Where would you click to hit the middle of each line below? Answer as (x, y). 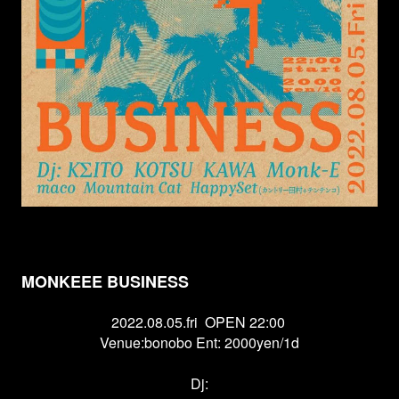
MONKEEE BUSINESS (105, 281)
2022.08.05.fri (154, 322)
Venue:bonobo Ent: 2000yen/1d (199, 342)
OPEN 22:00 (244, 322)
